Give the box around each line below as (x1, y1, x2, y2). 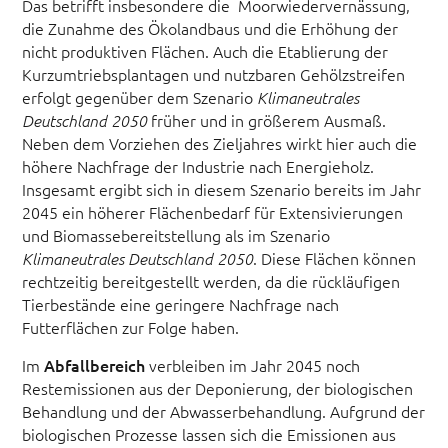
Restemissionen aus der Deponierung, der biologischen (22, 377, 414, 400)
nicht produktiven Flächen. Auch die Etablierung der (22, 39, 389, 62)
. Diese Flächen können (253, 246, 417, 269)
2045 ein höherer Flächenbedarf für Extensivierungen (22, 200, 404, 223)
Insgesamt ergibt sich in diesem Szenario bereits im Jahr (22, 177, 422, 200)
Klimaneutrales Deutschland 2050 (22, 247, 254, 268)
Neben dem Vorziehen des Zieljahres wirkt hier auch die (22, 131, 418, 154)
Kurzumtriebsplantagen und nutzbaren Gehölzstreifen (22, 62, 406, 85)
